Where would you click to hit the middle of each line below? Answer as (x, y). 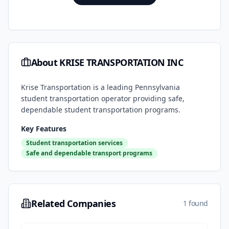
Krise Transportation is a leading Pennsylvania (100, 87)
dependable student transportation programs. (101, 110)
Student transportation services (74, 143)
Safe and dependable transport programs (89, 153)
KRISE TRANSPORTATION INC (121, 62)
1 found (196, 203)
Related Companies (74, 203)
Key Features (44, 129)
